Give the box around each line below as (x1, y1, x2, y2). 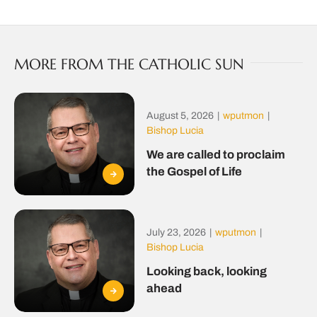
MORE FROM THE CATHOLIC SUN (13, 54, 244, 74)
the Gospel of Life (146, 164, 242, 178)
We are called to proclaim (146, 147, 285, 161)
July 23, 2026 (146, 226, 206, 238)
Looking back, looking (146, 264, 267, 277)
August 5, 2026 (146, 110, 214, 121)
